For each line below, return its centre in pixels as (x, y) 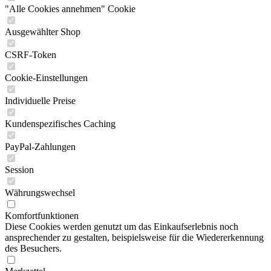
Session (19, 170)
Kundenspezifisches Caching (60, 124)
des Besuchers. (33, 248)
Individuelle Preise (40, 101)
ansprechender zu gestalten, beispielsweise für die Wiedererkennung (134, 237)
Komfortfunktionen (42, 216)
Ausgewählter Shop (43, 32)
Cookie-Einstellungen (46, 78)
